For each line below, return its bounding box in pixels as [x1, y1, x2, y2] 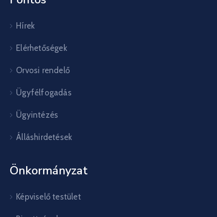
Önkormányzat [10, 163, 88, 178]
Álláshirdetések [16, 132, 73, 142]
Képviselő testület [16, 192, 81, 201]
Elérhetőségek [16, 43, 67, 53]
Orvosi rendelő [16, 65, 70, 75]
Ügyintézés [16, 110, 59, 120]
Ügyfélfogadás [16, 88, 72, 97]
